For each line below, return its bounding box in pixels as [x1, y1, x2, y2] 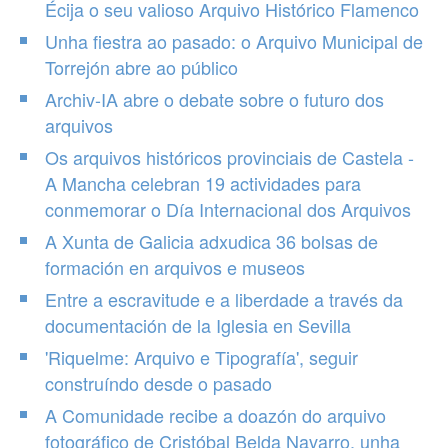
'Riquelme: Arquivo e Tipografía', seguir [45, 344, 358, 370]
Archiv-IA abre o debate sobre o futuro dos [45, 86, 384, 112]
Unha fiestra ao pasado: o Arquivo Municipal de [45, 28, 423, 54]
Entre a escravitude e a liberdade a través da [45, 286, 403, 312]
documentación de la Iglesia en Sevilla [45, 312, 351, 338]
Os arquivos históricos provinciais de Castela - [45, 144, 414, 170]
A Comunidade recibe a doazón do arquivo [45, 402, 386, 428]
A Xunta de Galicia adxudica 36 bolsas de [45, 228, 378, 254]
